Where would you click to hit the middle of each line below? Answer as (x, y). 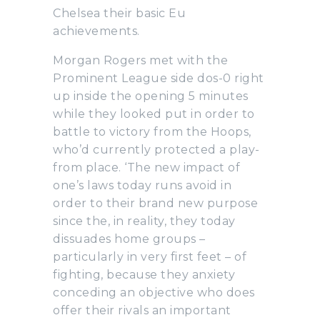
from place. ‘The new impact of (146, 167)
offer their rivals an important (142, 310)
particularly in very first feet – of (150, 256)
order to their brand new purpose (155, 203)
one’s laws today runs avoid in (142, 185)
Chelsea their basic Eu (119, 13)
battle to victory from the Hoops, (152, 131)
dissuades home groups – (129, 239)
